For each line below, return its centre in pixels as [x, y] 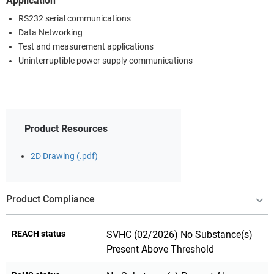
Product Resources [66, 128]
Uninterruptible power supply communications [106, 61]
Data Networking [50, 32]
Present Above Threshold [161, 249]
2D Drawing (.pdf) [64, 156]
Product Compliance [50, 199]
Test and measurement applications [86, 46]
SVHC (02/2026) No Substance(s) [180, 234]
